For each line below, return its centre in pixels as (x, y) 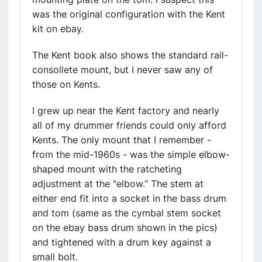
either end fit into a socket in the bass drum (129, 198)
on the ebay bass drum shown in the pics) (125, 227)
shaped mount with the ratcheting (107, 169)
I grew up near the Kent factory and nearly (126, 111)
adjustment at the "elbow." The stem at (118, 184)
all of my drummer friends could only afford (129, 125)
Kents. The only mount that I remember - (122, 140)
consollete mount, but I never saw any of (123, 70)
